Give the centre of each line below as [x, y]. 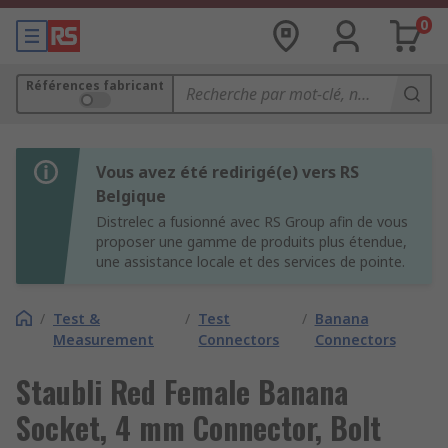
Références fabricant [95, 85]
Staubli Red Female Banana [182, 391]
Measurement [103, 339]
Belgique [131, 196]
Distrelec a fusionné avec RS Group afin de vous [252, 221]
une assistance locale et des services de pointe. [250, 261]
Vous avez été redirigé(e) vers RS [227, 172]
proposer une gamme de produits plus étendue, [251, 241]
